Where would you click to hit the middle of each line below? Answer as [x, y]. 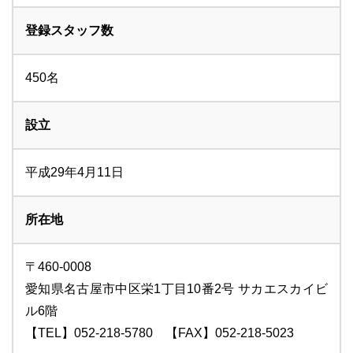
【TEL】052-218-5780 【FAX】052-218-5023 [160, 333]
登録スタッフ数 [69, 31]
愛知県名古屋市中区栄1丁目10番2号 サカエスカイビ [176, 289]
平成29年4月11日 [74, 173]
